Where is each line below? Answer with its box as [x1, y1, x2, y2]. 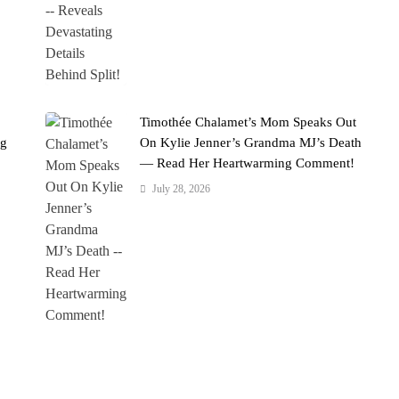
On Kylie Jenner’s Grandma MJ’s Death [140, 135, 362, 151]
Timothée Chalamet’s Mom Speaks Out [140, 115, 357, 130]
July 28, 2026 [152, 183, 211, 196]
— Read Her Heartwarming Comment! [140, 156, 355, 171]
